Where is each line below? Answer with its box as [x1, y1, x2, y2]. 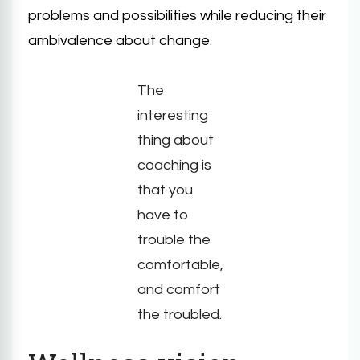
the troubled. [137, 307, 222, 322]
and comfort [137, 282, 220, 297]
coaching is [137, 157, 211, 173]
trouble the [137, 232, 211, 247]
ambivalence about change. [28, 33, 212, 48]
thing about [137, 133, 214, 148]
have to [137, 207, 189, 223]
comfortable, [137, 257, 223, 272]
